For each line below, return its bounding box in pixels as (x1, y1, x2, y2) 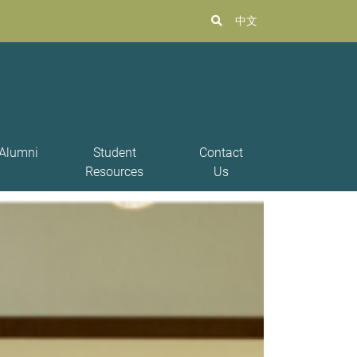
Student (92, 144, 136, 160)
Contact (198, 144, 243, 160)
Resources (85, 163, 144, 179)
